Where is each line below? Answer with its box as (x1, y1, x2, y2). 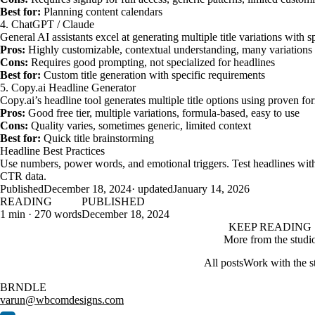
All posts (204, 257, 243, 269)
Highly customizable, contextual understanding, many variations (25, 44, 312, 56)
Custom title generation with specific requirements (41, 69, 265, 81)
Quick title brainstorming (41, 132, 154, 144)
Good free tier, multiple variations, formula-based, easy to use (25, 107, 300, 119)
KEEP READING (229, 221, 311, 233)
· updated (131, 183, 173, 195)
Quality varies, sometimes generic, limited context (28, 120, 251, 131)
